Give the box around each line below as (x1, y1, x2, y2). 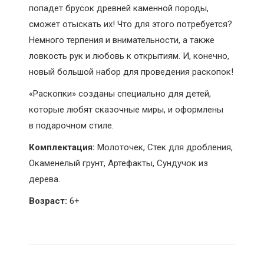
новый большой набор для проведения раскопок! (29, 67, 234, 77)
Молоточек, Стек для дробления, (95, 142, 233, 153)
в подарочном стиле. (29, 120, 114, 131)
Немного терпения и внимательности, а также (29, 35, 215, 45)
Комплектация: (29, 142, 95, 153)
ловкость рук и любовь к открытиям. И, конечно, (29, 51, 230, 61)
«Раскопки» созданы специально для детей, (29, 88, 212, 99)
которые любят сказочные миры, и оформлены (29, 104, 224, 115)
